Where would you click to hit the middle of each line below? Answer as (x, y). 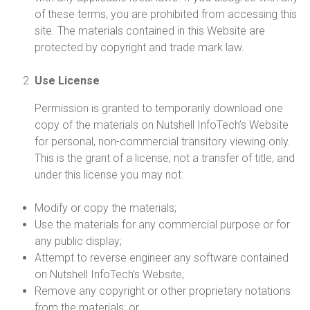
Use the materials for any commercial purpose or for (162, 225)
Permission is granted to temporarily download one (159, 108)
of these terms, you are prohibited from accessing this (166, 14)
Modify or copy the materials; (106, 208)
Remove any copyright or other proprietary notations (163, 291)
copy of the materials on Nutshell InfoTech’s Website (162, 125)
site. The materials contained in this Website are (150, 31)
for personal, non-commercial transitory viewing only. (163, 142)
